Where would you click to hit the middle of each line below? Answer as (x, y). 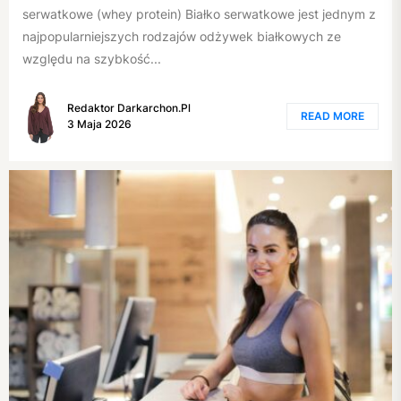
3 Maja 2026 (99, 124)
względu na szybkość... (92, 59)
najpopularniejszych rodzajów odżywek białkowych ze (182, 37)
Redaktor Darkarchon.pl (129, 107)
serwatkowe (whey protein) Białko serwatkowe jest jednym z (199, 14)
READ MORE (333, 115)
